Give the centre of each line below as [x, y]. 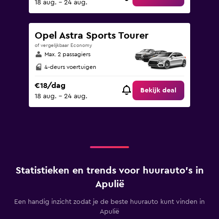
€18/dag [50, 86]
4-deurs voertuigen [70, 67]
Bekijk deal [158, 91]
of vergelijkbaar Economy [63, 45]
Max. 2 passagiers [67, 54]
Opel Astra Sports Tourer [92, 36]
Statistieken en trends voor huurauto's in [109, 171]
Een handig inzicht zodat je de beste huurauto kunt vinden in [109, 202]
